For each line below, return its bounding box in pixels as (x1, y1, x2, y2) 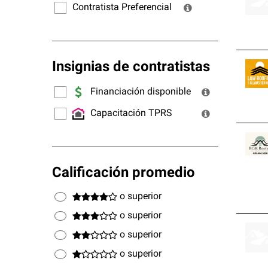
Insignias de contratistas (52, 60, 210, 75)
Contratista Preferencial (72, 2, 172, 13)
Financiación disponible (90, 87, 191, 97)
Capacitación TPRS (90, 108, 172, 118)
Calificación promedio (52, 166, 195, 181)
